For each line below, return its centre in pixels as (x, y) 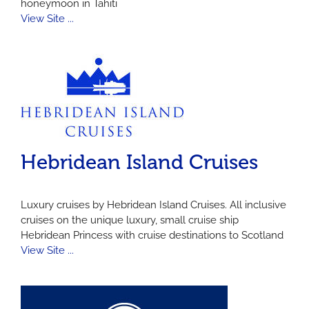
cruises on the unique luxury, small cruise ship (130, 220)
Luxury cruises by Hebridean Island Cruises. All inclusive (153, 205)
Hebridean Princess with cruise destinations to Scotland (152, 235)
